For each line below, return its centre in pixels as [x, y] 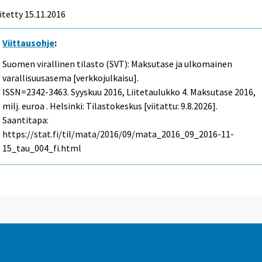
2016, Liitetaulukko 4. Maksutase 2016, [179, 92]
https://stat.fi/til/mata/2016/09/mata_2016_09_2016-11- [118, 134]
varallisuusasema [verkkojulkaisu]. [71, 78]
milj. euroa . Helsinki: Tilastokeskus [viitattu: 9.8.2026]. [110, 106]
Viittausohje [29, 42]
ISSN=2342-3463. [37, 92]
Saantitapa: [26, 120]
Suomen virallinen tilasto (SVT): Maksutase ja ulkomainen [118, 64]
